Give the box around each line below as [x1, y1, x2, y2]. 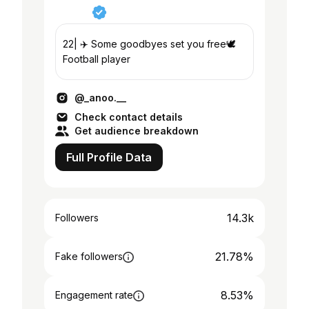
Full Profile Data [66, 150, 152, 164]
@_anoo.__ [74, 92, 126, 103]
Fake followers [55, 250, 123, 262]
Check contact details [74, 111, 183, 123]
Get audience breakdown [74, 125, 199, 137]
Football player [63, 53, 130, 65]
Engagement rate [55, 289, 133, 301]
